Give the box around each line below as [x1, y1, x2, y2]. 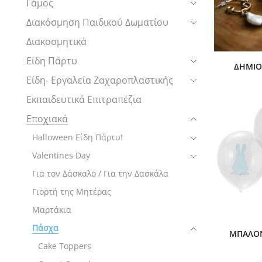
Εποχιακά [26, 112, 68, 125]
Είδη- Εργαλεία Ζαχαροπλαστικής [26, 73, 173, 87]
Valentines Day [32, 149, 90, 161]
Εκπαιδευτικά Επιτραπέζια [26, 92, 142, 106]
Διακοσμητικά [26, 35, 87, 48]
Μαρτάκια [32, 204, 71, 215]
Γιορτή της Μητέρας [32, 185, 111, 197]
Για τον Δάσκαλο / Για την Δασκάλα [32, 167, 168, 179]
